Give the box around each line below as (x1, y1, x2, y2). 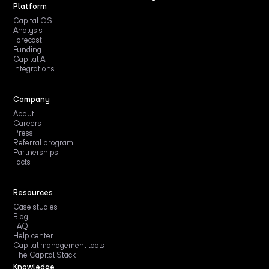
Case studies (13, 202, 58, 212)
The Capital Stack (13, 250, 76, 260)
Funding (13, 45, 42, 55)
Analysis (13, 26, 43, 35)
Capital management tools (13, 241, 105, 250)
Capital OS (13, 16, 53, 26)
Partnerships (13, 148, 59, 157)
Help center (13, 231, 54, 241)
